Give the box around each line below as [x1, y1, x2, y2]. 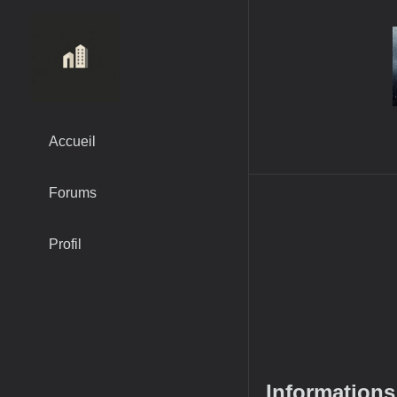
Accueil [49, 134, 96, 149]
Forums [49, 185, 97, 200]
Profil [49, 237, 82, 252]
